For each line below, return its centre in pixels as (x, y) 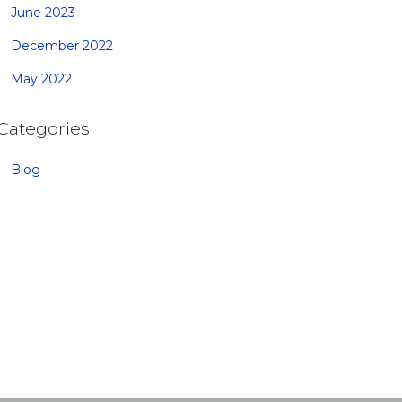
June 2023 (43, 13)
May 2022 (41, 79)
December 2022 (62, 46)
